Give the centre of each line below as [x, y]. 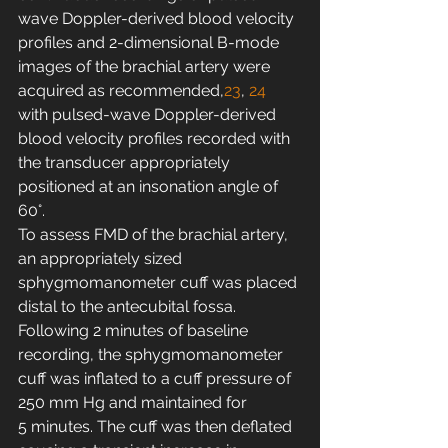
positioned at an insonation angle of [150, 187]
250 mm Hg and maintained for [134, 403]
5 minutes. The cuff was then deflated [157, 427]
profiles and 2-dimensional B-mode [150, 43]
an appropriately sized [102, 259]
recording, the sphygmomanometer [152, 355]
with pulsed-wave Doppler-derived [149, 115]
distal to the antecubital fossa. [129, 307]
